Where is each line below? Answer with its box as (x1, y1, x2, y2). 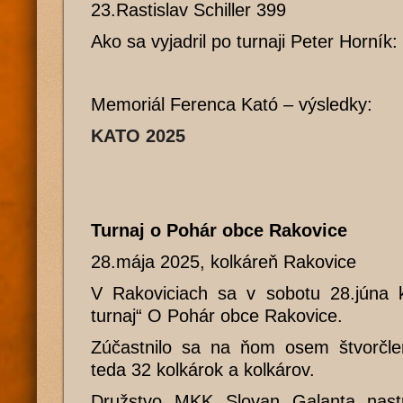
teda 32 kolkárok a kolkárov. (91, 360, 315, 380)
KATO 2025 (91, 126, 185, 146)
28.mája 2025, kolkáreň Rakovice (91, 252, 356, 272)
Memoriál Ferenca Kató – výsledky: (91, 94, 372, 114)
